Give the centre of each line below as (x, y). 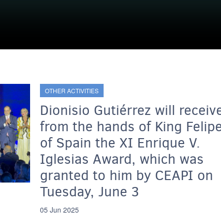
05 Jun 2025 (59, 210)
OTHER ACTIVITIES (72, 91)
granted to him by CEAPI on (126, 175)
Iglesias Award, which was (122, 159)
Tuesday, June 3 (89, 192)
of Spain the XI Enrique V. (120, 143)
